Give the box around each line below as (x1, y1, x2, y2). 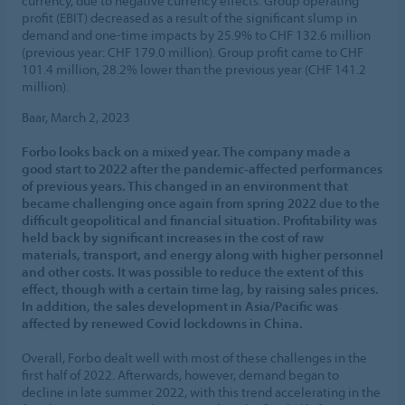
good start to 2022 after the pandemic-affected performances (22, 159, 382, 177)
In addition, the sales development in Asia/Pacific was (22, 297, 338, 315)
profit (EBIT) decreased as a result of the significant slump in (22, 8, 357, 26)
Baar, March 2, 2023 (22, 108, 130, 126)
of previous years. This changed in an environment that (22, 176, 348, 194)
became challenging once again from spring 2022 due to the (22, 193, 380, 212)
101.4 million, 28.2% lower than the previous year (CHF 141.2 (22, 60, 366, 78)
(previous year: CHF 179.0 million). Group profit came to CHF (22, 42, 363, 61)
